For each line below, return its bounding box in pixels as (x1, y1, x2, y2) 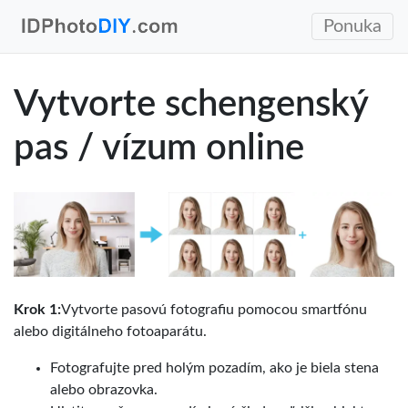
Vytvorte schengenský (14, 87, 368, 123)
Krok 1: (14, 301, 61, 317)
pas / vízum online (14, 130, 304, 167)
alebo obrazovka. (50, 382, 158, 397)
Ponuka (323, 17, 382, 36)
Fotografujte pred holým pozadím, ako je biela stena (50, 360, 379, 375)
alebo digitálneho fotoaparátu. (14, 323, 207, 339)
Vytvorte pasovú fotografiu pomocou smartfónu (61, 301, 367, 317)
